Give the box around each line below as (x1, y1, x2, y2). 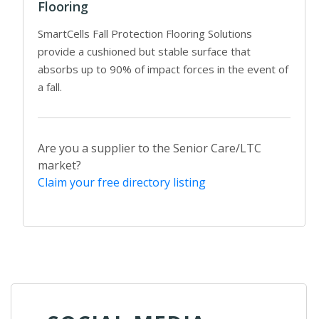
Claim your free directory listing (38, 174, 206, 190)
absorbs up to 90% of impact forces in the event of (38, 61, 288, 76)
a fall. (38, 79, 62, 94)
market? (38, 157, 81, 173)
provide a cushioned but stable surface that (38, 43, 251, 58)
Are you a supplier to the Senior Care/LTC (38, 140, 261, 156)
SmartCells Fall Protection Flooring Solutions (38, 26, 252, 41)
